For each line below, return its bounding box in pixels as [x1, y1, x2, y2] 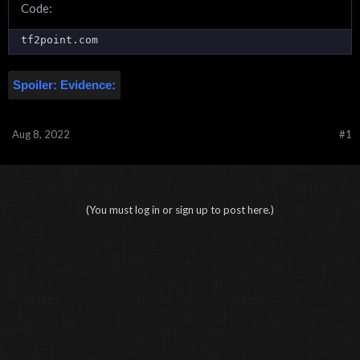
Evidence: [60, 77, 116, 92]
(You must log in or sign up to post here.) [86, 202, 274, 216]
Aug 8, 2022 [12, 127, 70, 141]
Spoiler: [13, 77, 60, 92]
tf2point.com [21, 33, 98, 46]
